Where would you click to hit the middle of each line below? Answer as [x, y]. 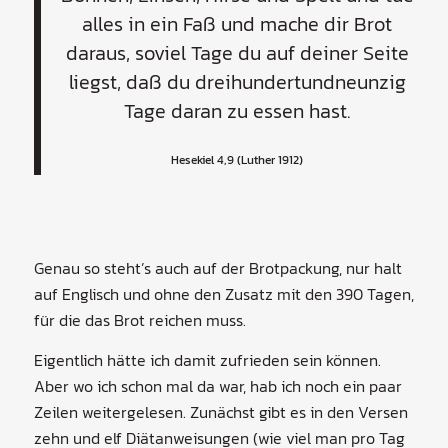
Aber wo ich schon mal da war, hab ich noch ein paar [217, 385]
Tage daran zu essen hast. [237, 111]
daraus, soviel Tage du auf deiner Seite [237, 53]
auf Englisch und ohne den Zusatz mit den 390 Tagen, [223, 293]
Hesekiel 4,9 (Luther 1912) [237, 159]
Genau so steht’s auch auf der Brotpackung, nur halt [217, 267]
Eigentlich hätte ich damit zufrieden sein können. [207, 359]
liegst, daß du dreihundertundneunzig [237, 82]
